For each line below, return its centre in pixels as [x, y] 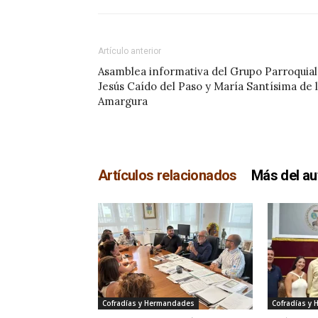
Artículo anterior [130, 51]
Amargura [123, 101]
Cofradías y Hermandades [148, 303]
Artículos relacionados [168, 175]
